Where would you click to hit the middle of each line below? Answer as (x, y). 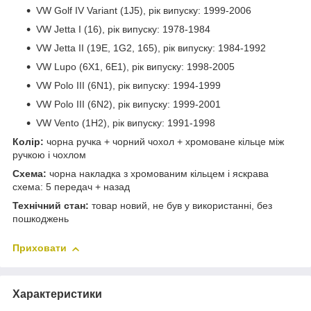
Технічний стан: (51, 206)
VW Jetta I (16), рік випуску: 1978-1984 (123, 30)
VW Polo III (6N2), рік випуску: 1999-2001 (128, 104)
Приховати (40, 248)
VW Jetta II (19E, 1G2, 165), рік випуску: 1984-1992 (151, 48)
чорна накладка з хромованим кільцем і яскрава (158, 174)
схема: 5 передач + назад (71, 187)
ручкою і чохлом (49, 155)
